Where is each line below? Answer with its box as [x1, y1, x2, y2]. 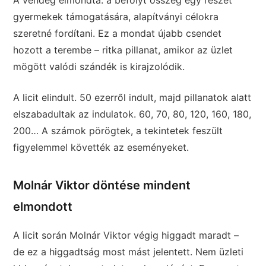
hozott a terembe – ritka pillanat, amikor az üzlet [13, 44, 233, 56]
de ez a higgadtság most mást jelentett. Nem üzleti [13, 246, 244, 258]
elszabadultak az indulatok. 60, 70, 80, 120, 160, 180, [13, 108, 252, 121]
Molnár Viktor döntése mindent [13, 178, 191, 193]
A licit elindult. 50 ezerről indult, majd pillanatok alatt [13, 91, 252, 104]
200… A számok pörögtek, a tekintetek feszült [13, 125, 223, 137]
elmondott [13, 199, 73, 214]
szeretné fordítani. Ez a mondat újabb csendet [13, 27, 222, 40]
